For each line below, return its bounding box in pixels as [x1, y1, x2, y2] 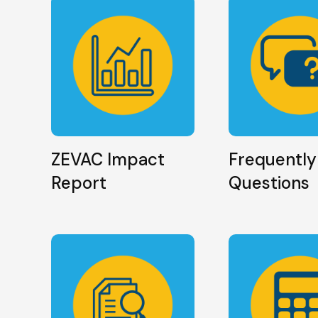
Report [51, 172, 106, 194]
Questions [228, 172, 309, 194]
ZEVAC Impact [51, 148, 165, 170]
